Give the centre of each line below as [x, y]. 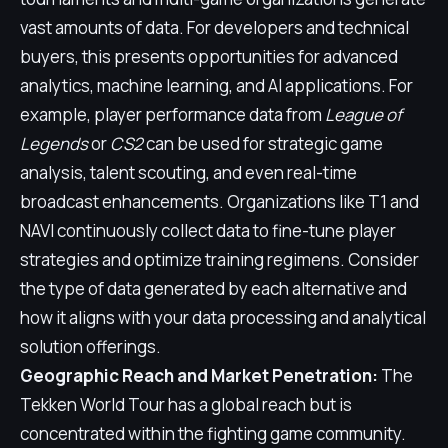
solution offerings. [90, 346]
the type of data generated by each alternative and [213, 288]
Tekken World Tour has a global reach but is [186, 404]
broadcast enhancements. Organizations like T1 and [219, 201]
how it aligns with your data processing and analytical [223, 317]
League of [363, 114]
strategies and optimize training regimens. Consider [219, 259]
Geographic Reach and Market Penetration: [199, 375]
